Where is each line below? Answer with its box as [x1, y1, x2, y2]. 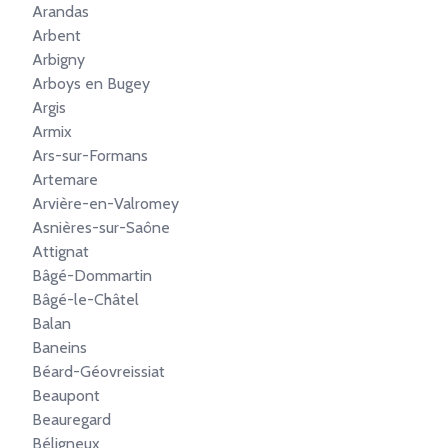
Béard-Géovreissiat [32, 362, 165, 381]
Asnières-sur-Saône [32, 218, 170, 237]
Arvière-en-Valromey [32, 194, 179, 213]
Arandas [32, 2, 89, 21]
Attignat [32, 242, 89, 261]
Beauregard [32, 410, 111, 429]
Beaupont [32, 386, 100, 405]
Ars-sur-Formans [32, 146, 148, 165]
